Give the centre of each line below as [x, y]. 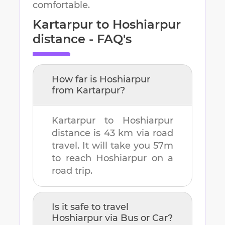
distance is [78, 133]
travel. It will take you [102, 146]
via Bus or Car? [138, 218]
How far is [76, 80]
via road [153, 133]
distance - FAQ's [82, 39]
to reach [74, 158]
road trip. [72, 171]
